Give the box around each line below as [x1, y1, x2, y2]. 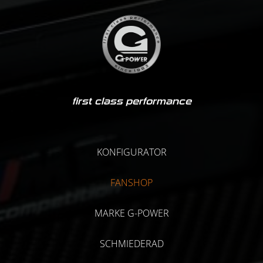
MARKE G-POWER [94, 207, 169, 220]
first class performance [72, 96, 191, 107]
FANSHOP [110, 176, 153, 189]
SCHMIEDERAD [99, 237, 164, 250]
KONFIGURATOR [96, 146, 167, 159]
